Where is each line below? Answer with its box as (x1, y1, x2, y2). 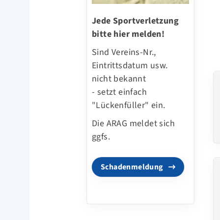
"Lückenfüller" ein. (92, 99, 165, 111)
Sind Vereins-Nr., (92, 46, 156, 58)
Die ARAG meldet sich (92, 117, 175, 130)
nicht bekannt (92, 72, 146, 85)
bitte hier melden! (92, 27, 165, 40)
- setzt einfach (92, 85, 147, 98)
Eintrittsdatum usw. (92, 59, 168, 72)
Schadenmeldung (101, 161, 164, 172)
